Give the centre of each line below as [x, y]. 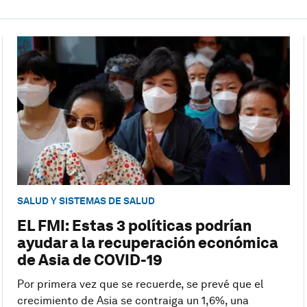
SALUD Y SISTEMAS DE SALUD [86, 201]
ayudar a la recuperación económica [147, 243]
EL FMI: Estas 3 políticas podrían [134, 226]
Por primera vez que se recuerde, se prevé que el [140, 284]
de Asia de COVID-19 [89, 260]
